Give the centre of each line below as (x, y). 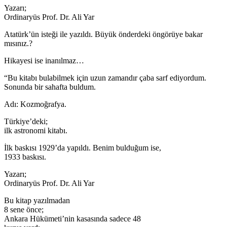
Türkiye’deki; (26, 121)
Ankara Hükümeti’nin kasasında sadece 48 (72, 218)
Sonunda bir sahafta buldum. (50, 87)
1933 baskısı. (25, 157)
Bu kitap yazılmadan (37, 200)
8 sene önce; (24, 209)
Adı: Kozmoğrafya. (35, 104)
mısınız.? (18, 43)
